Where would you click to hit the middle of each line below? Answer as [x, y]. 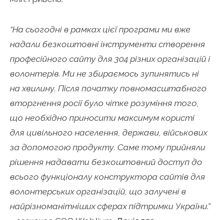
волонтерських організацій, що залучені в [98, 191]
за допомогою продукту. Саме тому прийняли [108, 147]
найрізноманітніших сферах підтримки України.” [110, 206]
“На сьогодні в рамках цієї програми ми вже [100, 29]
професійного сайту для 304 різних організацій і [110, 58]
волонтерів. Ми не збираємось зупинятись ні [104, 73]
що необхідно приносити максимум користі [102, 117]
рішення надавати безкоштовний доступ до [106, 162]
